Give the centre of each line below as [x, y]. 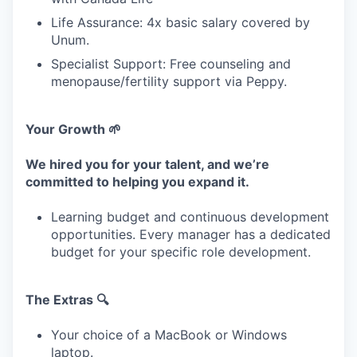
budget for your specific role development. [181, 252]
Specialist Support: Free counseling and [171, 64]
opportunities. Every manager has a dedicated [191, 234]
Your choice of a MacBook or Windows [169, 335]
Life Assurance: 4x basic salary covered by [180, 22]
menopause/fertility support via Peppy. [169, 81]
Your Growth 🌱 [73, 129]
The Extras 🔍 [67, 300]
